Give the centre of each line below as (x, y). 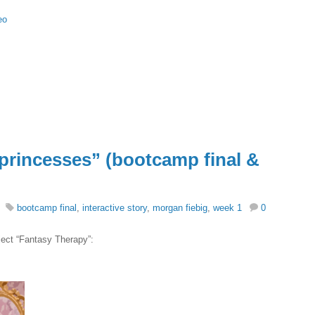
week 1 (227, 208)
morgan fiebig (180, 208)
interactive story (115, 208)
